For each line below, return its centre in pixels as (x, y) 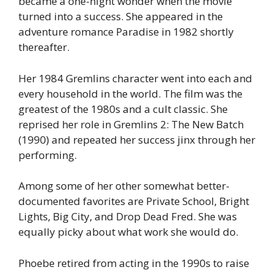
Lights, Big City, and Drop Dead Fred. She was (128, 217)
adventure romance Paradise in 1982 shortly (126, 32)
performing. (48, 155)
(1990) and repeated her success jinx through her (137, 139)
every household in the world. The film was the (130, 93)
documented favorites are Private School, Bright (134, 201)
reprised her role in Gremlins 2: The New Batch (131, 124)
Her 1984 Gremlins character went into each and (135, 78)
